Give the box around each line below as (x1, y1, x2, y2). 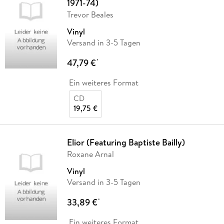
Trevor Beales (66, 8, 113, 20)
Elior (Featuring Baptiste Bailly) (66, 135, 185, 148)
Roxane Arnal (66, 148, 114, 159)
